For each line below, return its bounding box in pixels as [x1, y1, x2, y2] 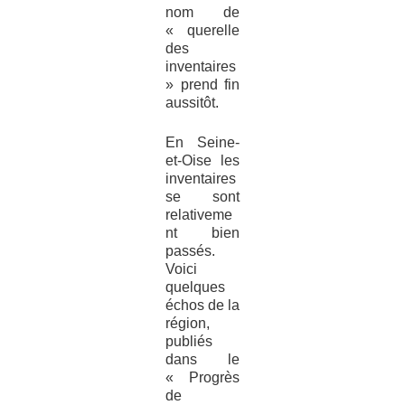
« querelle [165, 23, 240, 39]
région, [165, 316, 210, 332]
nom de [165, 5, 240, 21]
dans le [165, 352, 240, 368]
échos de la [165, 297, 240, 314]
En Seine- [165, 135, 240, 151]
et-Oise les [165, 153, 240, 169]
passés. [165, 243, 215, 259]
